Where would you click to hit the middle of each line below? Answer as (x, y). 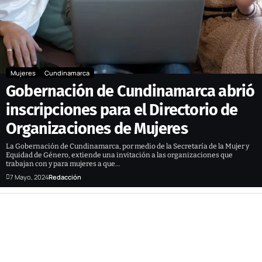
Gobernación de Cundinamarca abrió (130, 91)
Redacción (65, 177)
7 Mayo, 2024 (29, 177)
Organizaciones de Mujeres (97, 128)
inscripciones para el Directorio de (122, 110)
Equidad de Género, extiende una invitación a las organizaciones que (119, 155)
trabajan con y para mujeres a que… (63, 163)
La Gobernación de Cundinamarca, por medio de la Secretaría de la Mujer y (127, 146)
